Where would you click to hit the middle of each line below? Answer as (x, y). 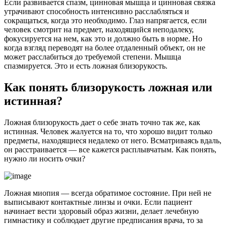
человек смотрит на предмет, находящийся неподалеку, (99, 29)
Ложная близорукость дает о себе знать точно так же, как (102, 122)
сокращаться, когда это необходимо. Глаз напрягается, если (105, 20)
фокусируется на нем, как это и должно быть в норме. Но (103, 38)
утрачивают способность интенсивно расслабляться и (97, 11)
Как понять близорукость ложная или (108, 87)
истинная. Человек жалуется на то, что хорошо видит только (108, 131)
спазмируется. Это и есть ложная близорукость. (86, 66)
